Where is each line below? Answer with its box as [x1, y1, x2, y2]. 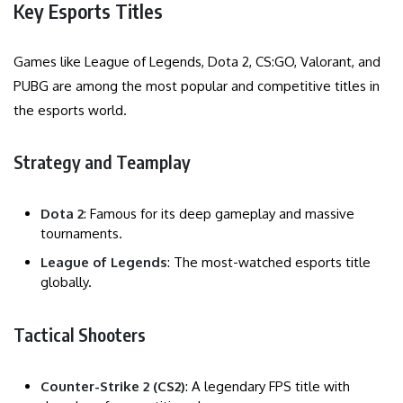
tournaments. [40, 224, 122, 242]
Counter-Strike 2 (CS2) [40, 377, 185, 395]
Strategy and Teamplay [13, 149, 191, 173]
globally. [40, 273, 92, 291]
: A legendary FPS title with [185, 377, 350, 395]
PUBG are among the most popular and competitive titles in [13, 76, 380, 94]
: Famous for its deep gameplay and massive [84, 204, 354, 222]
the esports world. [13, 101, 127, 119]
